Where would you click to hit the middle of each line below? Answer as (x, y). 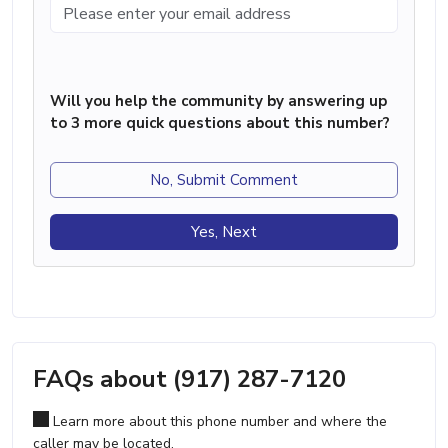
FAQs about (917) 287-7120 (189, 378)
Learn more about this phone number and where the (218, 421)
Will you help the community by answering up (218, 100)
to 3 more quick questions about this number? (220, 122)
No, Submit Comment (224, 179)
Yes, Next (224, 231)
